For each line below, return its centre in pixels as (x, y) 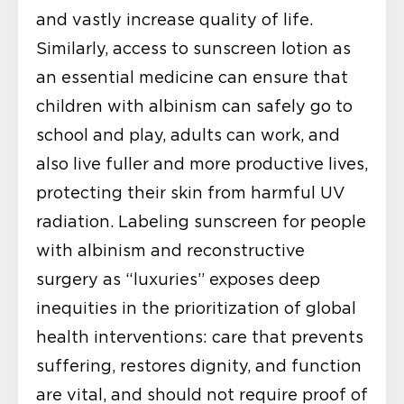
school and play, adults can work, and (188, 136)
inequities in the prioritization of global (196, 309)
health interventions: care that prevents (200, 338)
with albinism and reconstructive (170, 251)
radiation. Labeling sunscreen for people (201, 222)
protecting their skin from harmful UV (191, 193)
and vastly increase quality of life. (174, 20)
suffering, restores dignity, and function (199, 367)
